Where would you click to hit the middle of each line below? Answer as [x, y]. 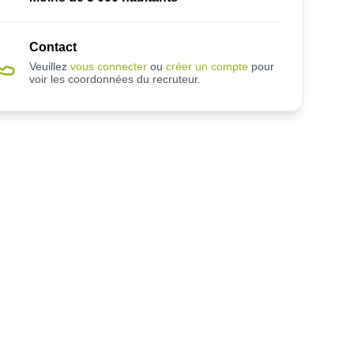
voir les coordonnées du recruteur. [115, 79]
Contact [53, 47]
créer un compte [207, 66]
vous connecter [108, 66]
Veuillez [48, 66]
